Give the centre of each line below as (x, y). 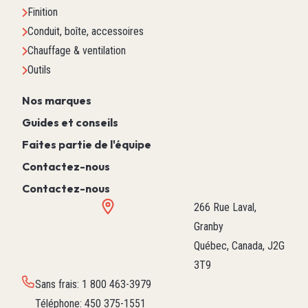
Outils (39, 70)
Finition (43, 12)
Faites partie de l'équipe (87, 145)
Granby (208, 227)
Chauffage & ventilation (77, 51)
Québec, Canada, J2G (239, 246)
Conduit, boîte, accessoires (86, 32)
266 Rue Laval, (225, 208)
